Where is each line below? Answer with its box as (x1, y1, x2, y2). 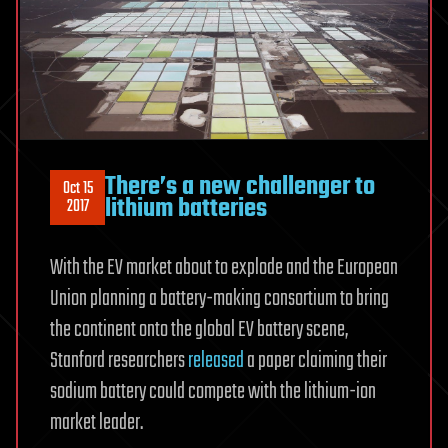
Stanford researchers (50, 344, 188, 379)
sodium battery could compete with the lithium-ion (50, 375, 376, 410)
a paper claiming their (244, 344, 387, 379)
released (188, 344, 244, 379)
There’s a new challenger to (105, 166, 375, 207)
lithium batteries (105, 188, 267, 229)
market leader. (50, 406, 143, 441)
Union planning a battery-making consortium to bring (50, 282, 389, 317)
